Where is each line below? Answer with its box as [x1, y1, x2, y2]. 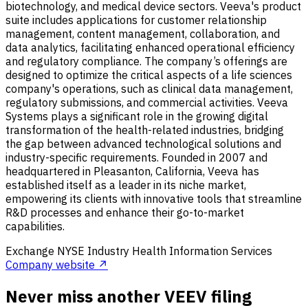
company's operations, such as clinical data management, [5, 81, 293, 96]
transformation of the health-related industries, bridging [5, 122, 284, 137]
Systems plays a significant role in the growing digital [5, 109, 268, 123]
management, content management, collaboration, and [5, 26, 280, 41]
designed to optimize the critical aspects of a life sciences [5, 67, 292, 82]
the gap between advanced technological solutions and [5, 136, 281, 151]
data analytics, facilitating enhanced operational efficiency [5, 40, 295, 54]
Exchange [5, 243, 57, 258]
